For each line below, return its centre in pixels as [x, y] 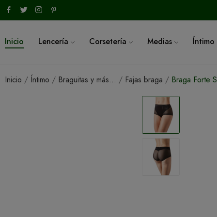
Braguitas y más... [87, 79]
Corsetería [108, 42]
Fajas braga [144, 79]
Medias [160, 42]
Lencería [53, 42]
